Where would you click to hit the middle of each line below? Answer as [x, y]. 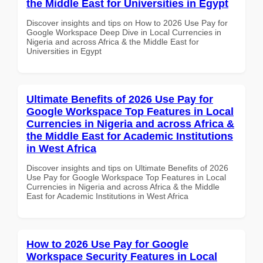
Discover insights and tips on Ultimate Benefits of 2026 [127, 168]
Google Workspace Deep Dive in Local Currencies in [124, 32]
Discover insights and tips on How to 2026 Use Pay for [127, 23]
